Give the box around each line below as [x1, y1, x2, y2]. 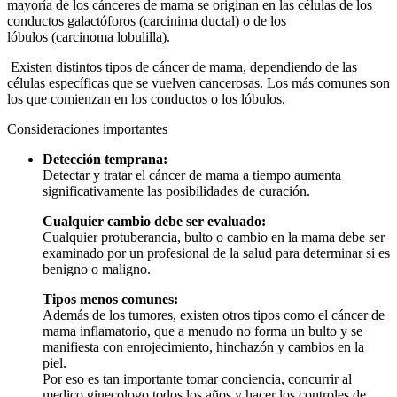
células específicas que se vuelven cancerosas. [7, 75, 267, 91]
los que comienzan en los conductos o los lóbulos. [7, 91, 285, 107]
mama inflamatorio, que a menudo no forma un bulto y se [43, 323, 362, 339]
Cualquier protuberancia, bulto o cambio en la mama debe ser [43, 230, 385, 245]
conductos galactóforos [7, 13, 139, 29]
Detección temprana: [43, 152, 167, 167]
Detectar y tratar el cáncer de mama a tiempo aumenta [43, 167, 341, 183]
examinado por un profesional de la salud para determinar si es [43, 245, 390, 261]
